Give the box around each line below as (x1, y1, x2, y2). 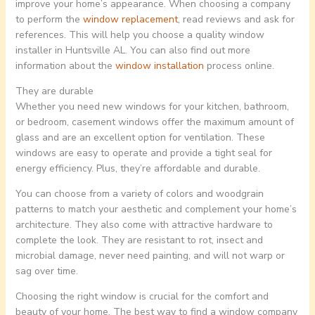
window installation (115, 59, 204, 73)
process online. (203, 59, 274, 73)
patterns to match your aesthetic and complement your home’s (15, 202, 297, 217)
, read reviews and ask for (177, 13, 295, 27)
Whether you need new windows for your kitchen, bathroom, (15, 100, 289, 114)
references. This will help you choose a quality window (15, 28, 264, 42)
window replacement (82, 13, 178, 27)
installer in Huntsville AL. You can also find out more (15, 44, 250, 58)
